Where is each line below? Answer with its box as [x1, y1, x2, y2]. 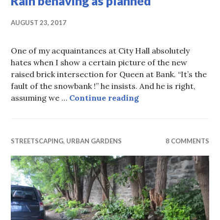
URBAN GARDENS [66, 137, 122, 145]
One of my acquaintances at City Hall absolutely [11, 46, 190, 56]
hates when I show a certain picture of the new [11, 57, 188, 68]
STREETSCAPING [11, 137, 64, 145]
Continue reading [69, 93, 139, 103]
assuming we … [11, 93, 70, 103]
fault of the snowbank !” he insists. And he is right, [11, 81, 196, 91]
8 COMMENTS [165, 137, 209, 145]
